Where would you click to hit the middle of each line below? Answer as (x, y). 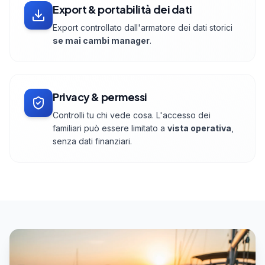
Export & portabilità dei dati (122, 9)
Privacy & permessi (100, 97)
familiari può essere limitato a (110, 128)
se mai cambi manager (101, 41)
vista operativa (199, 128)
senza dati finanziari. (92, 141)
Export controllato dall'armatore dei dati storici (143, 28)
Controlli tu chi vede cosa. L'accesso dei (132, 115)
